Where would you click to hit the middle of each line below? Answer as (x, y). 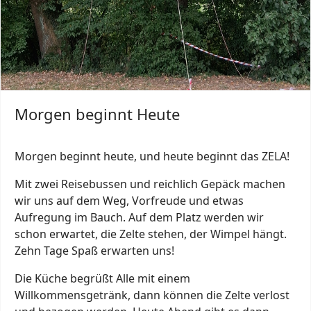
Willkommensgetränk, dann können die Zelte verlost (152, 295)
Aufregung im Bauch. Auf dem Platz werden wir (139, 218)
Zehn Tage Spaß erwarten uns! (94, 251)
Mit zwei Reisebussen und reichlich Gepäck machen (150, 184)
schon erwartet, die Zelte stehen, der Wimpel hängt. (151, 234)
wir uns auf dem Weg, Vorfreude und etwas (129, 201)
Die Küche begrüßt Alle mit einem (102, 279)
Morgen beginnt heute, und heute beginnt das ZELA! (153, 157)
